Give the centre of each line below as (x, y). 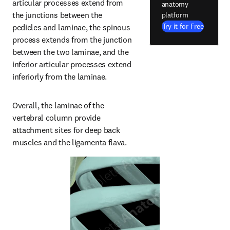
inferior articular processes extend (72, 64)
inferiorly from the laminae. (60, 76)
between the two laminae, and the (71, 52)
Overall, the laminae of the (58, 105)
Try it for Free (183, 26)
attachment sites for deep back (66, 130)
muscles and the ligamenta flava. (70, 142)
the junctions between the (57, 15)
